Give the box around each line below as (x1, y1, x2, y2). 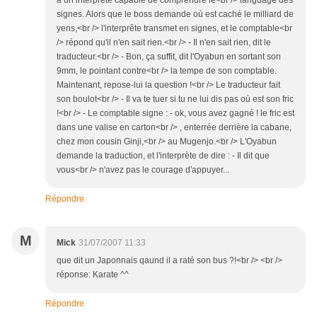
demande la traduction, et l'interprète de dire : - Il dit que (57, 151, 270, 161)
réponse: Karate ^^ (57, 270, 129, 279)
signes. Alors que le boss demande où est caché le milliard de (57, 9, 294, 19)
